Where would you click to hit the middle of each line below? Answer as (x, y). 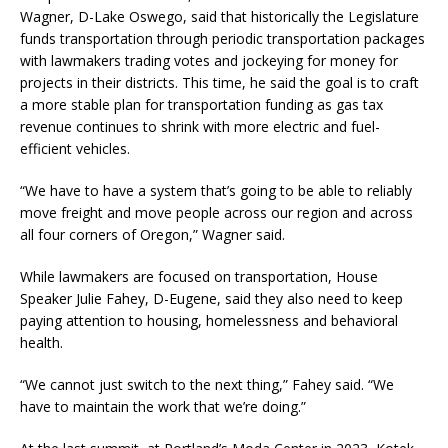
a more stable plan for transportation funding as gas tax (201, 104)
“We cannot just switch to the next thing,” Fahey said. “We (207, 384)
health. (43, 342)
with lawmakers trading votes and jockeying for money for (209, 60)
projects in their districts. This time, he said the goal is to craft (219, 82)
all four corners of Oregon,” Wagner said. (154, 234)
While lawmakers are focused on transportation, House (199, 276)
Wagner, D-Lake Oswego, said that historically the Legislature (219, 16)
